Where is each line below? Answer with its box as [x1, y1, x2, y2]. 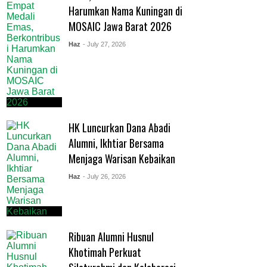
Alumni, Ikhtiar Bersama [68, 135, 164, 151]
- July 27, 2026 [82, 41, 126, 48]
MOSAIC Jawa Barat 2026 [68, 18, 172, 35]
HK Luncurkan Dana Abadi [68, 119, 170, 135]
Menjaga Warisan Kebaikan [68, 150, 175, 166]
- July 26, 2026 [82, 172, 126, 180]
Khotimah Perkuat [68, 244, 141, 260]
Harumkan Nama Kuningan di [68, 3, 182, 19]
